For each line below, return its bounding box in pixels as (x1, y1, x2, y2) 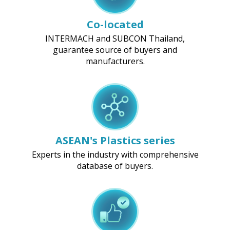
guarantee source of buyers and (53, 44, 177, 55)
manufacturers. (85, 55, 145, 67)
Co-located (86, 17, 144, 31)
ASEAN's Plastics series (55, 133, 175, 147)
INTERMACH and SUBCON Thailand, (45, 32, 185, 44)
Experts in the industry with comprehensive (31, 148, 199, 160)
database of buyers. (77, 160, 153, 171)
